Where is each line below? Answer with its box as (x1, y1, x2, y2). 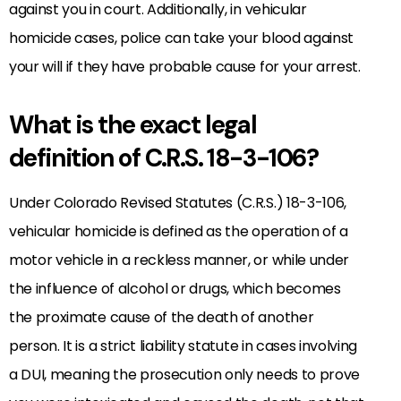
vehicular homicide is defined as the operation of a (9, 220, 348, 242)
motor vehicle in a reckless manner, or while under (9, 249, 349, 270)
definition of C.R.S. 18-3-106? (9, 141, 318, 175)
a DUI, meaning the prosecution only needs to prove (9, 363, 360, 385)
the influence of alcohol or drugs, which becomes (9, 277, 341, 299)
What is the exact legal (9, 107, 257, 141)
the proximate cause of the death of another (9, 306, 314, 328)
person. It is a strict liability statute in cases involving (9, 335, 358, 356)
